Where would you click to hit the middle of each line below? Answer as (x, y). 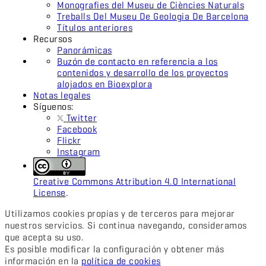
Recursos (53, 39)
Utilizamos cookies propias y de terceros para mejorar (120, 214)
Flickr (69, 141)
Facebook (77, 129)
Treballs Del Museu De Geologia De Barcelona (153, 17)
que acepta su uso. (44, 237)
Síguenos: (54, 107)
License (50, 193)
